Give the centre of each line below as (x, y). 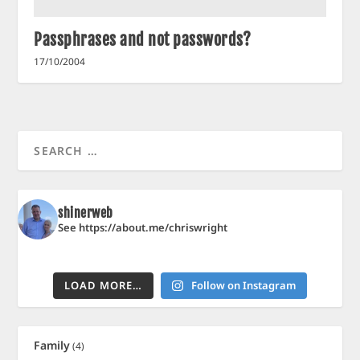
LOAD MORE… (104, 285)
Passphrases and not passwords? (143, 39)
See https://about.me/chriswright (143, 227)
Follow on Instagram (243, 285)
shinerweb (86, 213)
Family (52, 345)
